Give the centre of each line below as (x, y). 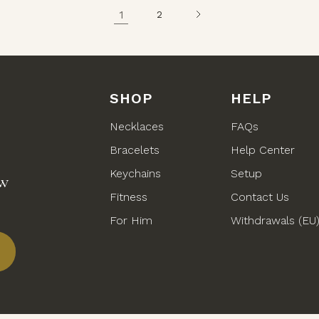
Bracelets (135, 150)
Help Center (263, 150)
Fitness (129, 197)
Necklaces (137, 126)
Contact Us (260, 197)
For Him (131, 220)
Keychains (135, 173)
